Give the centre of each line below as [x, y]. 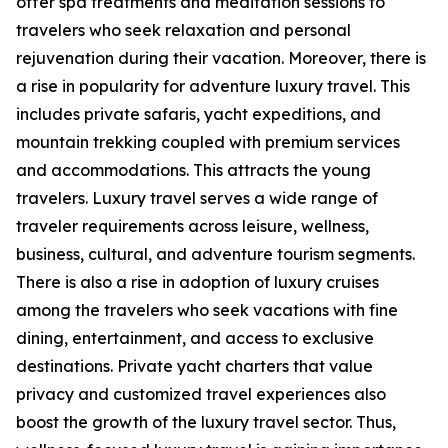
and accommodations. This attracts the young [193, 170]
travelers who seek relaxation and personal [183, 30]
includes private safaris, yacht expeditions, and [198, 114]
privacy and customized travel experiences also [201, 394]
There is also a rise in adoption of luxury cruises [197, 282]
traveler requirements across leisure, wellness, [192, 226]
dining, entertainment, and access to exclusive [195, 338]
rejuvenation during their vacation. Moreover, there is [221, 58]
